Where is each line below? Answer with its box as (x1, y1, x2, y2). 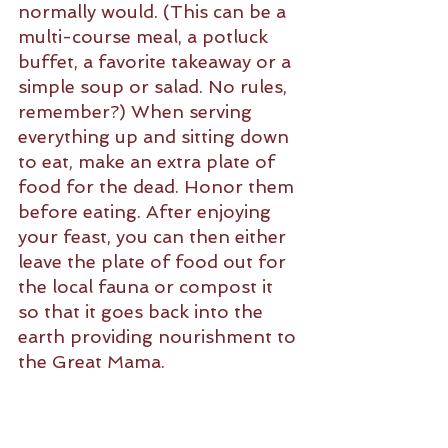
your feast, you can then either (18, 225, 291, 247)
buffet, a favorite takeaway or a (18, 50, 296, 72)
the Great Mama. (18, 350, 170, 372)
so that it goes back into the (18, 300, 268, 322)
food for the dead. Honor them (18, 175, 299, 197)
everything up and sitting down (18, 125, 294, 147)
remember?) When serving (18, 100, 257, 122)
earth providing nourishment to (18, 325, 301, 347)
